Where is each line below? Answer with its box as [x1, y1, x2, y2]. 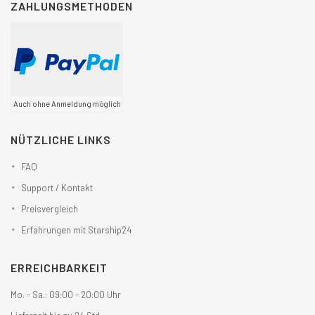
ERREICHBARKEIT [11, 261, 108, 275]
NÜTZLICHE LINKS [11, 133, 111, 147]
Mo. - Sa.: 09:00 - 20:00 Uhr [11, 289, 121, 301]
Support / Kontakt [21, 182, 93, 194]
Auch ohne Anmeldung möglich [13, 99, 121, 109]
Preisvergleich [21, 203, 78, 215]
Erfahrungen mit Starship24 [21, 224, 131, 236]
